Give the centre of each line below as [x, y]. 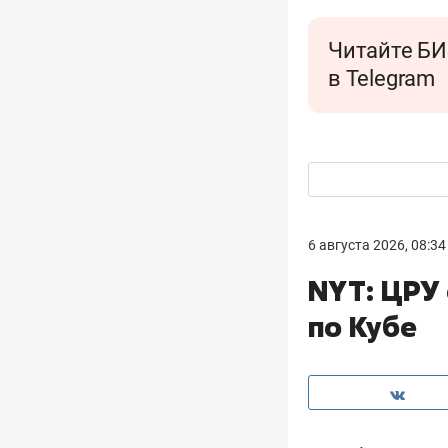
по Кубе [362, 326]
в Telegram [381, 78]
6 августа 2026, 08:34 [377, 245]
